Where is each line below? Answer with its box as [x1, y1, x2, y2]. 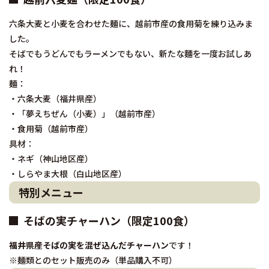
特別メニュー [19, 184, 83, 201]
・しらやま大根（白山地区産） [9, 168, 127, 180]
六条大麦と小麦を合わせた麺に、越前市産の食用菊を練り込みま [9, 17, 253, 30]
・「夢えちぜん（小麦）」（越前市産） [9, 107, 160, 120]
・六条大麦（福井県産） [9, 92, 101, 105]
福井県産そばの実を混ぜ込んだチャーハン [9, 239, 169, 252]
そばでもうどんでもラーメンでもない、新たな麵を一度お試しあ [9, 47, 252, 60]
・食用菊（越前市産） [9, 122, 93, 135]
